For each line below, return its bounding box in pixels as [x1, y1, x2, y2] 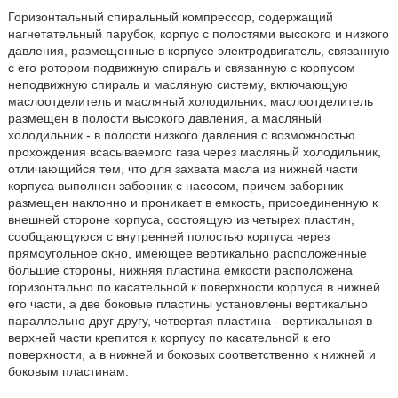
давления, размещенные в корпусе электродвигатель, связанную [7, 44, 390, 58]
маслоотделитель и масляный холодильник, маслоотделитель [7, 94, 373, 108]
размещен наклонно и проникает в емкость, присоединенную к [7, 195, 378, 210]
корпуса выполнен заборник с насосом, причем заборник [7, 179, 343, 193]
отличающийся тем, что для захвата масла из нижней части [7, 162, 358, 176]
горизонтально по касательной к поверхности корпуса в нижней [7, 280, 380, 294]
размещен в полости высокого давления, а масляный [7, 111, 322, 125]
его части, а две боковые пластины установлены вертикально [7, 297, 368, 311]
